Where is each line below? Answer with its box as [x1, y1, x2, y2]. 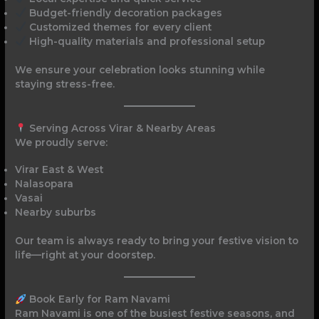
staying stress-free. [15, 78, 115, 90]
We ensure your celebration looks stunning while [15, 64, 266, 76]
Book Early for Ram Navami [26, 293, 170, 305]
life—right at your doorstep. [15, 249, 156, 261]
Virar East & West [15, 163, 104, 175]
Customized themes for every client [26, 21, 211, 33]
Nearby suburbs [15, 206, 97, 218]
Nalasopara [15, 177, 74, 189]
